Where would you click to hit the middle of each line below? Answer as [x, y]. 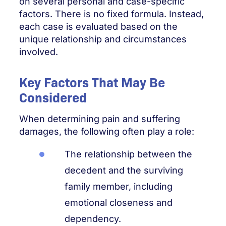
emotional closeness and [119, 203]
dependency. [93, 219]
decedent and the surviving [124, 170]
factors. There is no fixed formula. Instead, [111, 14]
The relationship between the [128, 154]
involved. [39, 52]
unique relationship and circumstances [103, 39]
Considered [53, 97]
